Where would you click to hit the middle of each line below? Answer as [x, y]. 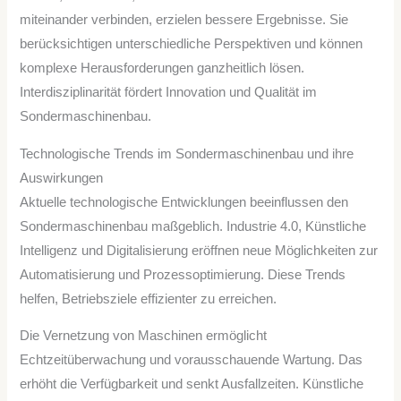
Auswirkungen [62, 178]
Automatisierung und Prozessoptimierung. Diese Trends [183, 274]
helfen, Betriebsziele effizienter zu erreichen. [149, 299]
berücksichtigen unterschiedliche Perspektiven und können [192, 44]
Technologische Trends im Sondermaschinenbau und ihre [187, 154]
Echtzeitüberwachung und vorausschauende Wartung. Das [192, 360]
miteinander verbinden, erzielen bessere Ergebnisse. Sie [184, 20]
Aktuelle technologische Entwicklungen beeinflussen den [184, 202]
